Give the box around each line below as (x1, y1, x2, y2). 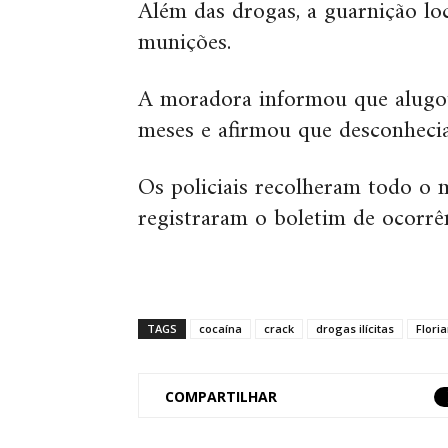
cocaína (199, 321, 242, 337)
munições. (138, 22, 231, 65)
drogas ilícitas (316, 321, 394, 337)
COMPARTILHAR (165, 387, 277, 407)
